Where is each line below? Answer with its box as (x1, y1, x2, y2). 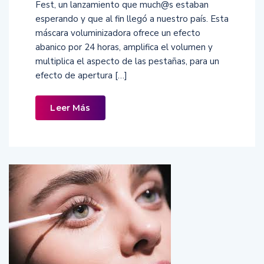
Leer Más (50, 102, 91, 113)
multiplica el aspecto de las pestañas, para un (35, 55, 219, 67)
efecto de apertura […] (35, 69, 127, 81)
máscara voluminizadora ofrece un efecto (35, 27, 200, 39)
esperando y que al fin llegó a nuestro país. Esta (35, 12, 229, 25)
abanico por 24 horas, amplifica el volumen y (35, 41, 213, 53)
